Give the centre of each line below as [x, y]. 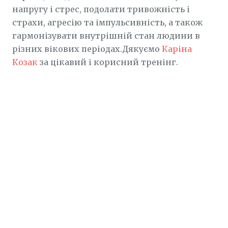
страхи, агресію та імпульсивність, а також [107, 22]
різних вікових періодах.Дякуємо [87, 49]
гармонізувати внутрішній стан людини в [106, 36]
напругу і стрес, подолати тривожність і [101, 9]
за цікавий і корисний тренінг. [108, 62]
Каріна [177, 49]
